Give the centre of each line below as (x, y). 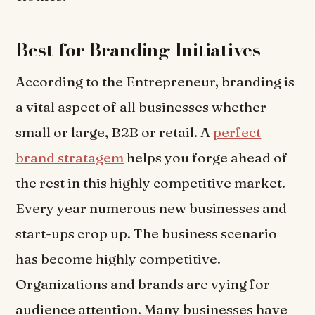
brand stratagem (70, 157)
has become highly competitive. (118, 258)
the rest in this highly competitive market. (151, 182)
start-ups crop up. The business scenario (147, 233)
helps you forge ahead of (206, 157)
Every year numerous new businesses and (152, 208)
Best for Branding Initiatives (138, 49)
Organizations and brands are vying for (143, 284)
